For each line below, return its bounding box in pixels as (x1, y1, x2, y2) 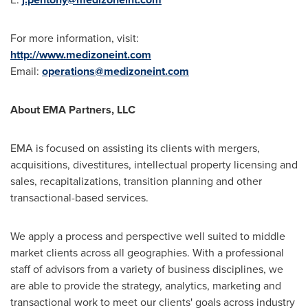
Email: (10, 63, 42, 79)
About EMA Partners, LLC (10, 102, 135, 118)
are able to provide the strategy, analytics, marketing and (10, 278, 281, 294)
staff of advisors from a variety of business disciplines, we (10, 261, 283, 277)
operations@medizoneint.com (42, 63, 189, 79)
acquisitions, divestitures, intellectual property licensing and (10, 157, 298, 173)
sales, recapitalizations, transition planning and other (10, 173, 262, 189)
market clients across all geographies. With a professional (10, 245, 284, 261)
